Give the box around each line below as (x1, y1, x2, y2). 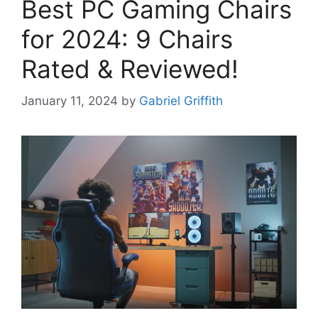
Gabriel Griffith (139, 93, 223, 108)
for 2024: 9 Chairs (21, 24, 233, 55)
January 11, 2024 (21, 93, 118, 108)
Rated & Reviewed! (21, 54, 238, 84)
